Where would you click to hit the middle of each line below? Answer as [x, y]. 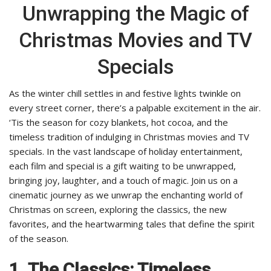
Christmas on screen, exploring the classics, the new [118, 210]
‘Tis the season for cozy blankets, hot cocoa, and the [119, 122]
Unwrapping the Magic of [135, 14]
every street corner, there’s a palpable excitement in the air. [135, 108]
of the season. [39, 239]
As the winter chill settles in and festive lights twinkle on [125, 93]
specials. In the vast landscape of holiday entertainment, [126, 152]
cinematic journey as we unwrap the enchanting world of [126, 195]
